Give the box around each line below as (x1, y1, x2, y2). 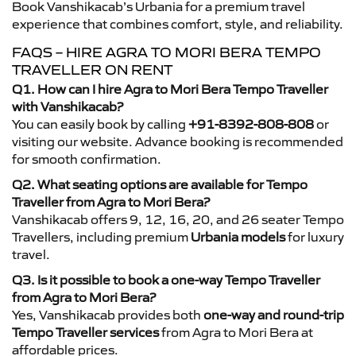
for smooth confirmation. (12, 150, 161, 167)
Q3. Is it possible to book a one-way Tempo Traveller (12, 271, 320, 288)
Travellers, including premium (12, 228, 191, 245)
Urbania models (191, 228, 285, 245)
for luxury (285, 228, 344, 245)
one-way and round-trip (203, 306, 344, 323)
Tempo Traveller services (12, 323, 159, 340)
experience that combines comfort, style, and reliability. (12, 15, 343, 32)
